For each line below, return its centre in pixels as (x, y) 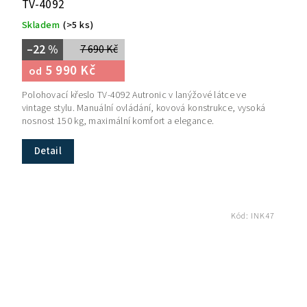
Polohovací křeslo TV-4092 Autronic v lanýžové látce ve (134, 95)
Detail (48, 151)
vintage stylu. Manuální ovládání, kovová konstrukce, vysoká (144, 108)
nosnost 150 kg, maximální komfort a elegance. (118, 121)
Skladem (41, 25)
